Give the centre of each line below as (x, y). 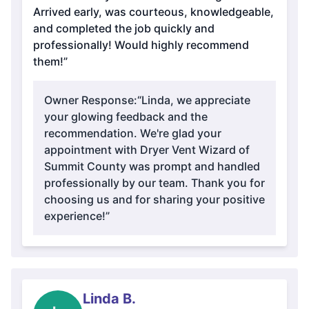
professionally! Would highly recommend (141, 45)
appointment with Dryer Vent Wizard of (147, 150)
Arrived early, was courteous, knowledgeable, (153, 12)
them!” (50, 61)
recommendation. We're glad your (133, 133)
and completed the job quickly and (124, 28)
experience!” (77, 216)
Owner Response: (91, 100)
